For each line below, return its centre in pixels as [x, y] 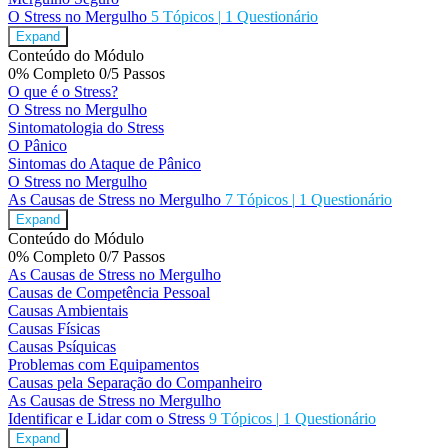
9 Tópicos [242, 419]
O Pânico [37, 146]
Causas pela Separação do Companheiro [135, 383]
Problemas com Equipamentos [103, 365]
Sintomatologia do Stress [86, 128]
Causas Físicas [54, 329]
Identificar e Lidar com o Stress [106, 419]
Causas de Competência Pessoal [109, 293]
